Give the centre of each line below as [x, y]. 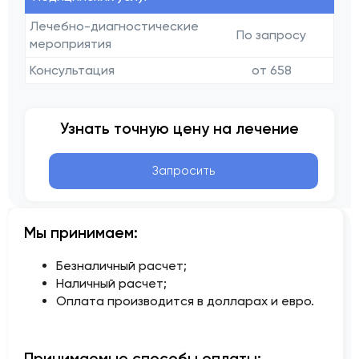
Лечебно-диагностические [115, 26]
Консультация [73, 71]
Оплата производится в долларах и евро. [185, 301]
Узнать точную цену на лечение [179, 129]
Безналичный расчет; [121, 265]
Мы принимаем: [81, 232]
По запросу [272, 35]
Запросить [184, 171]
